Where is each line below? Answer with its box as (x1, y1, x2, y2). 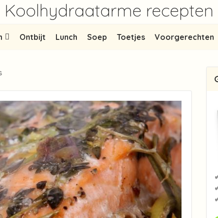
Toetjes (117, 32, 145, 42)
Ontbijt (19, 32, 46, 42)
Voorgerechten (155, 32, 214, 42)
